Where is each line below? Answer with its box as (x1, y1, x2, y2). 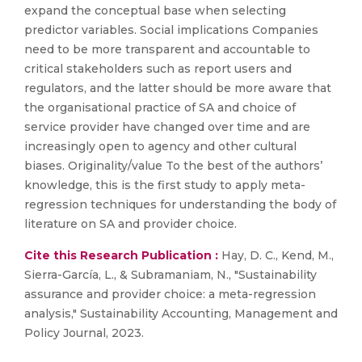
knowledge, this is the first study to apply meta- (24, 178, 305, 192)
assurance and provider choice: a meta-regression (24, 287, 316, 301)
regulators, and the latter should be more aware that (24, 81, 331, 95)
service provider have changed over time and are (24, 120, 310, 134)
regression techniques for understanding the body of (24, 197, 336, 212)
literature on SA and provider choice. (24, 217, 237, 231)
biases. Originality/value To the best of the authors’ (24, 158, 322, 173)
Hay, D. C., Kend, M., (218, 248, 334, 263)
